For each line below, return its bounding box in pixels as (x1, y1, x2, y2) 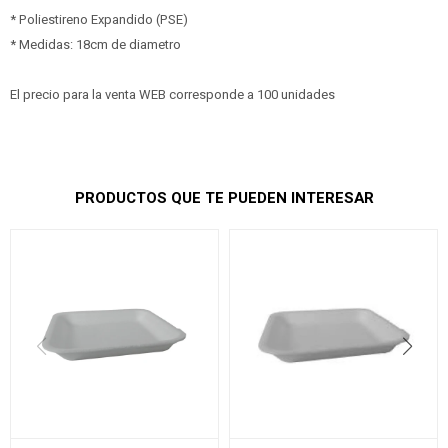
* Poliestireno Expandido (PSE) (10, 10, 188, 29)
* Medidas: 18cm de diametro (10, 35, 181, 54)
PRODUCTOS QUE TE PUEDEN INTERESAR (74, 187, 374, 209)
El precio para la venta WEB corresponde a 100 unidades (10, 85, 335, 104)
